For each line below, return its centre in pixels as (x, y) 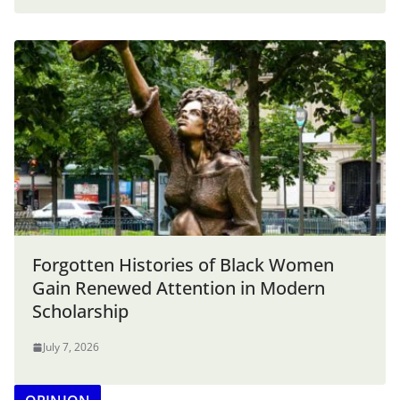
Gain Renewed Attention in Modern (179, 288)
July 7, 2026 (71, 347)
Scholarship (80, 312)
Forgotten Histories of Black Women (183, 265)
